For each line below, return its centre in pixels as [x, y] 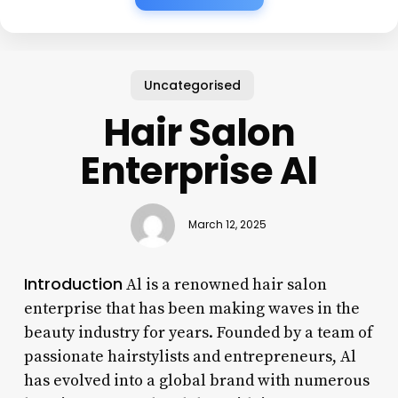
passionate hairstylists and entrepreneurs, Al [190, 356]
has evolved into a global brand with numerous [196, 380]
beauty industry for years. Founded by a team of [198, 332]
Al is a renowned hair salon [224, 284]
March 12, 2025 [228, 225]
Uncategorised [192, 85]
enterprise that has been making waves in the [191, 308]
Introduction [73, 283]
